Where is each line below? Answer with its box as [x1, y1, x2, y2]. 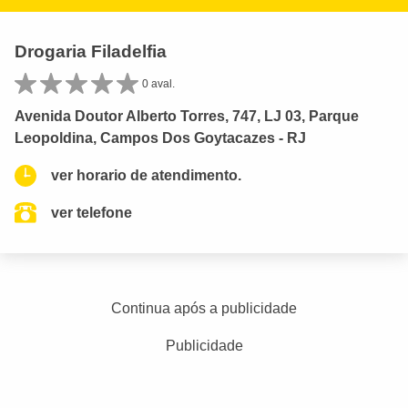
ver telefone [51, 205, 132, 220]
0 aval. [142, 76, 175, 90]
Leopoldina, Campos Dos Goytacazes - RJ [15, 130, 306, 146]
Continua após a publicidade [111, 301, 297, 316]
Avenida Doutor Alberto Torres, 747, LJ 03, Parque [15, 108, 359, 124]
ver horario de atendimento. [51, 168, 241, 183]
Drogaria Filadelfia [15, 41, 167, 61]
